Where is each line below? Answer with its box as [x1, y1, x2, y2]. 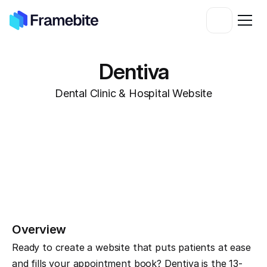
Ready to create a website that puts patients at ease [12, 241, 251, 253]
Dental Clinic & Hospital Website [54, 87, 213, 100]
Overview [12, 222, 66, 237]
